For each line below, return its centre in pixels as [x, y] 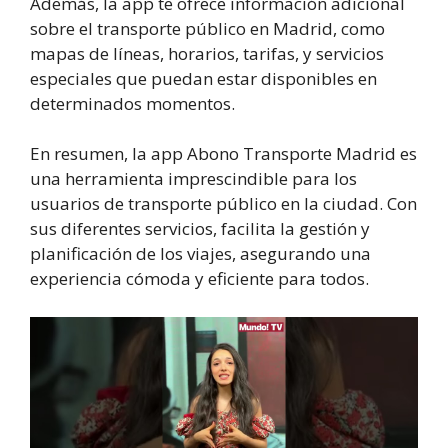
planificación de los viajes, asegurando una [200, 254]
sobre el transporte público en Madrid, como [207, 28]
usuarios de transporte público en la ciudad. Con [223, 204]
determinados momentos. [132, 103]
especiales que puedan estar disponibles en [203, 78]
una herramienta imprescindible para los [193, 179]
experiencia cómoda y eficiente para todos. [199, 279]
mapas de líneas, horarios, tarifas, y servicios [207, 53]
